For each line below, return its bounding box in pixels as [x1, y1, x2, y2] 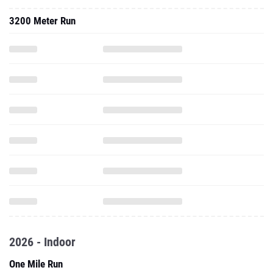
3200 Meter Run [9, 15, 76, 27]
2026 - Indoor [9, 235, 76, 249]
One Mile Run [9, 258, 63, 270]
